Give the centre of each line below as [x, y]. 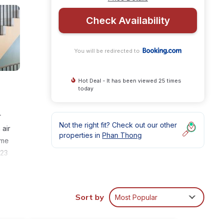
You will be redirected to [108, 51]
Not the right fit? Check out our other [118, 125]
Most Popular [136, 197]
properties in [81, 135]
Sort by [90, 197]
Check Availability [128, 21]
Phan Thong [122, 135]
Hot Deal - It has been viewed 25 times [130, 81]
